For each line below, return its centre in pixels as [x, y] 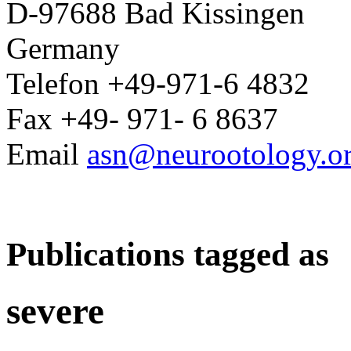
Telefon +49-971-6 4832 [158, 84]
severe [55, 311]
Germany [63, 49]
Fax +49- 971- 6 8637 [142, 119]
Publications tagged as [168, 255]
